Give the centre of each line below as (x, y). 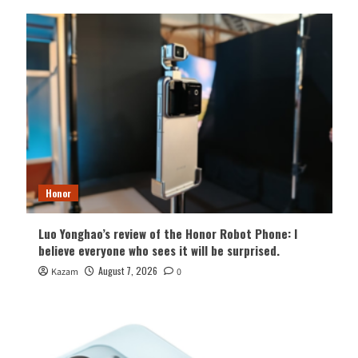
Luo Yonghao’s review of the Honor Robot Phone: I (167, 234)
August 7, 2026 (127, 271)
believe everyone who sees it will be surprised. (159, 251)
